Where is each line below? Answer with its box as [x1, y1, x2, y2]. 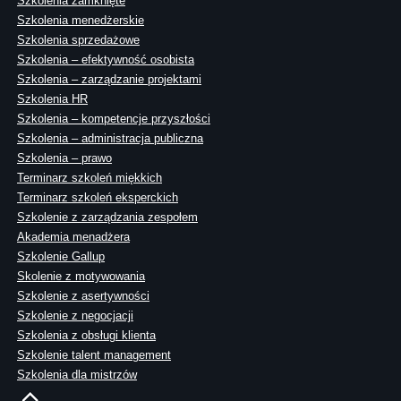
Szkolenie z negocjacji [17, 309, 133, 323]
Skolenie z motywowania [17, 269, 145, 284]
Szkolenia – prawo [17, 151, 112, 166]
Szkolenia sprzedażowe [17, 33, 140, 47]
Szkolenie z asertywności [17, 289, 149, 303]
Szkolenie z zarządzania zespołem [17, 210, 198, 225]
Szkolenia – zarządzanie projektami [17, 73, 201, 87]
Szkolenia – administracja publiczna [17, 132, 203, 146]
